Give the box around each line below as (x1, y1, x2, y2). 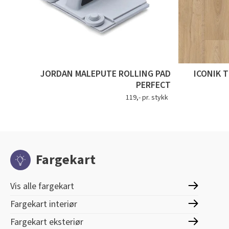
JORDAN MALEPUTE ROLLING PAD (40, 67, 171, 81)
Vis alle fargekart (10, 180, 74, 193)
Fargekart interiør (10, 198, 77, 211)
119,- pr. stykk (125, 93, 168, 103)
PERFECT (135, 79, 171, 92)
